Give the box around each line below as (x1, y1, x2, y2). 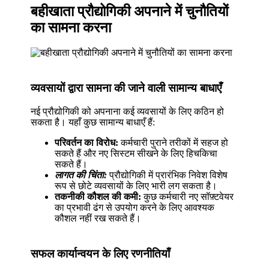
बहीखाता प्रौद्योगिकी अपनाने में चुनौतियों (31, 3, 229, 19)
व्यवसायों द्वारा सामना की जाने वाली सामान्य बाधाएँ (31, 82, 222, 95)
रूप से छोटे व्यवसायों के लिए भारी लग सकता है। (55, 180, 218, 191)
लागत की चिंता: (55, 169, 107, 180)
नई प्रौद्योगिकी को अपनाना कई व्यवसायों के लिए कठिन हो (31, 106, 225, 116)
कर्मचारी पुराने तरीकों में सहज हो (118, 137, 229, 148)
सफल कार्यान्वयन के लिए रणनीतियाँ (31, 247, 171, 260)
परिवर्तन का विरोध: (55, 137, 119, 148)
